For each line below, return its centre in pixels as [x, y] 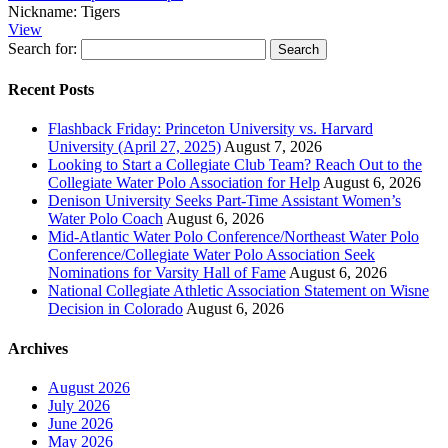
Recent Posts [51, 89]
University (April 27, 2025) [134, 147]
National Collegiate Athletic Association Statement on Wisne [238, 291]
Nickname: [42, 11]
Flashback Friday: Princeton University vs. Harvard [210, 129]
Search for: [42, 48]
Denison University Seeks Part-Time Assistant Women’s [224, 201]
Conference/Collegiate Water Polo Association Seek [211, 255]
